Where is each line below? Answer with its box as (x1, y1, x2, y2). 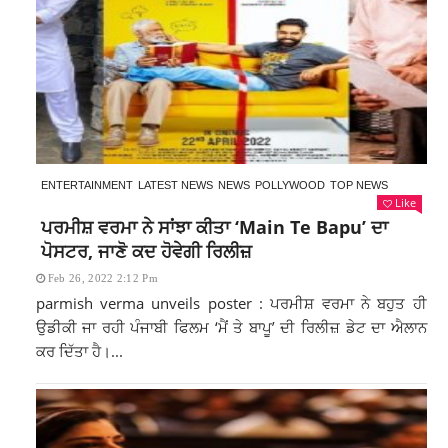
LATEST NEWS (137, 179, 213, 191)
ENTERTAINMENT (40, 179, 133, 191)
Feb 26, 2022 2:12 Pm (47, 272, 158, 284)
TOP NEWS (329, 179, 388, 191)
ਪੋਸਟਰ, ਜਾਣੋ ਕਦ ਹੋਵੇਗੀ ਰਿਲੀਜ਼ (40, 239, 252, 263)
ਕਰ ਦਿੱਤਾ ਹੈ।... (35, 341, 123, 361)
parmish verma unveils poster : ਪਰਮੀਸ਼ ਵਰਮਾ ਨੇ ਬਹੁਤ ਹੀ (35, 293, 427, 313)
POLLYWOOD (254, 179, 325, 191)
